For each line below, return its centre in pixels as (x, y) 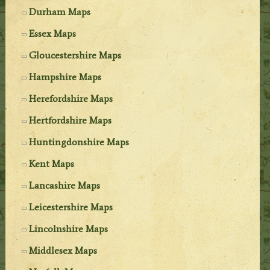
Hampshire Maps (65, 77)
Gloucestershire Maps (75, 55)
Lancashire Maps (65, 186)
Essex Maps (53, 34)
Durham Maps (60, 12)
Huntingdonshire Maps (79, 142)
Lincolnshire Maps (69, 229)
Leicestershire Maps (71, 207)
